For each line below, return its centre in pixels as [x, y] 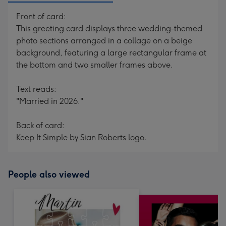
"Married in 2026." [50, 101]
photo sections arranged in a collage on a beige [104, 41]
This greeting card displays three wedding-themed [109, 29]
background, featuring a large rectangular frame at [111, 53]
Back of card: [40, 125]
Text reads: [36, 89]
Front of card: [41, 16]
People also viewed [49, 175]
